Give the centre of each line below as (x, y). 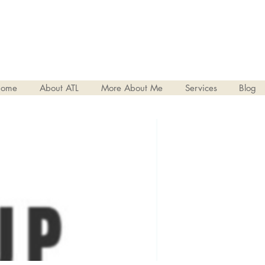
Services (201, 88)
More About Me (132, 88)
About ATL (59, 88)
